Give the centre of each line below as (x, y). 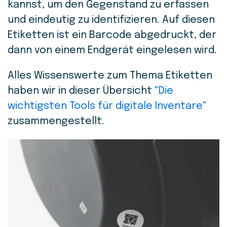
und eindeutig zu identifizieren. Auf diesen (111, 20)
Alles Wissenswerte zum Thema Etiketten (110, 76)
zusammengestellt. (59, 121)
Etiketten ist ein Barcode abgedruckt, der (112, 35)
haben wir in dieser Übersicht (81, 91)
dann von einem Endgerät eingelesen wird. (112, 50)
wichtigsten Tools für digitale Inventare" (107, 106)
